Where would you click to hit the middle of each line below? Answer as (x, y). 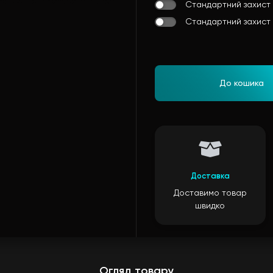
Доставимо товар (210, 193)
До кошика (241, 83)
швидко (210, 206)
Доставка (210, 176)
